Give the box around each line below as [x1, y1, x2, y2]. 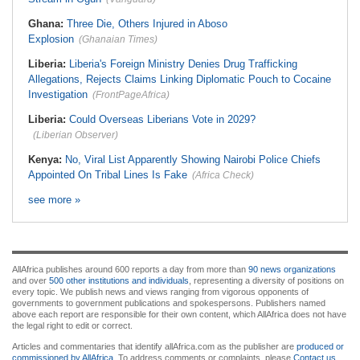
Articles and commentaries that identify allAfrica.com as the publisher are [12, 342, 297, 351]
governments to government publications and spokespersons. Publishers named [12, 298, 325, 308]
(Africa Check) [192, 170, 254, 181]
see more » [28, 194, 80, 206]
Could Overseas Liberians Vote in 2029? [69, 113, 256, 125]
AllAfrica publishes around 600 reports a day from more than [12, 264, 248, 274]
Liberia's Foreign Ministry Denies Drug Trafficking [69, 58, 297, 70]
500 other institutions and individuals [49, 276, 189, 285]
